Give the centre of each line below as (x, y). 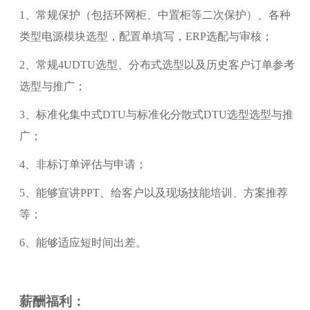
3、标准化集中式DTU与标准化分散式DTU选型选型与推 (156, 114)
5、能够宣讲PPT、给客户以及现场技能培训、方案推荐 (153, 192)
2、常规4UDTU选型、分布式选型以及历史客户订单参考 (157, 64)
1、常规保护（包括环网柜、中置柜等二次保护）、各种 (155, 15)
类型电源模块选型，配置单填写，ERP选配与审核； (146, 36)
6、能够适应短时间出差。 (83, 242)
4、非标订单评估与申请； (83, 164)
